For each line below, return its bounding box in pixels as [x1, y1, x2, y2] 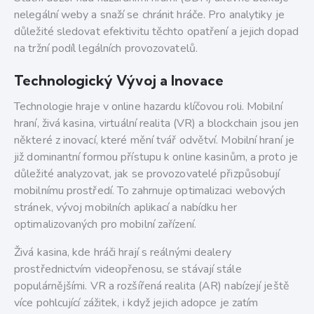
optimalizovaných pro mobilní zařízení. [14, 217, 196, 233]
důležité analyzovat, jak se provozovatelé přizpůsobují [14, 166, 280, 182]
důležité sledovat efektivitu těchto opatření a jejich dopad [14, 24, 299, 40]
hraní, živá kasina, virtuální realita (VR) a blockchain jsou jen [14, 116, 299, 132]
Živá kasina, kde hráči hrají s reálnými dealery [14, 245, 231, 261]
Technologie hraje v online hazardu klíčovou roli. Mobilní [14, 99, 282, 115]
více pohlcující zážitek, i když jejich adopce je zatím [14, 295, 259, 311]
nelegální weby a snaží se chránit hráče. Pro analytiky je [14, 7, 285, 23]
